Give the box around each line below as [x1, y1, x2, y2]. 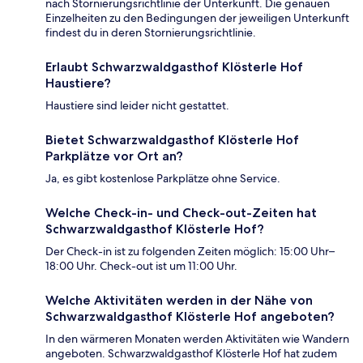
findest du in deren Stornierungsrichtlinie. [45, 25, 256, 41]
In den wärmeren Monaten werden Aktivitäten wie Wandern [45, 331, 349, 347]
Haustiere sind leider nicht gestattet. [45, 98, 229, 113]
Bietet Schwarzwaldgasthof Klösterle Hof [45, 132, 299, 148]
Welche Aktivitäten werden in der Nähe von [45, 293, 313, 309]
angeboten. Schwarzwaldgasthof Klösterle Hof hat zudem [45, 346, 337, 361]
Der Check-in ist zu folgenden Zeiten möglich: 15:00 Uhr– [45, 244, 335, 259]
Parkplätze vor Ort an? [45, 148, 183, 164]
